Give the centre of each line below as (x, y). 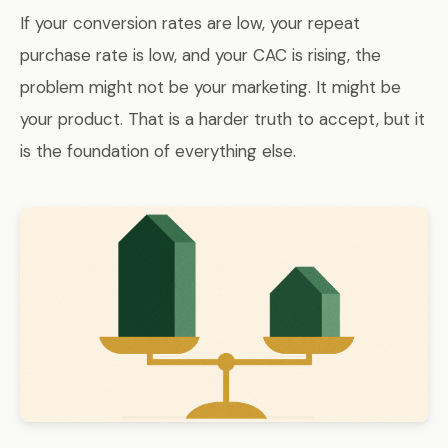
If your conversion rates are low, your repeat (190, 23)
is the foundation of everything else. (158, 151)
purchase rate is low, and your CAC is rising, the (200, 55)
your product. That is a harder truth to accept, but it (222, 119)
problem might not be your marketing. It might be (210, 87)
